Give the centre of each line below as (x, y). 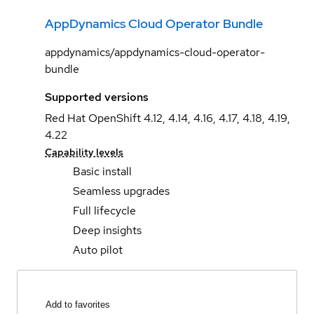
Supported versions (97, 97)
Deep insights (107, 230)
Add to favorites (78, 305)
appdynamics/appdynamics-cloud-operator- (155, 52)
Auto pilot (98, 250)
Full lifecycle (104, 210)
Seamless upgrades (121, 191)
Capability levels (84, 152)
